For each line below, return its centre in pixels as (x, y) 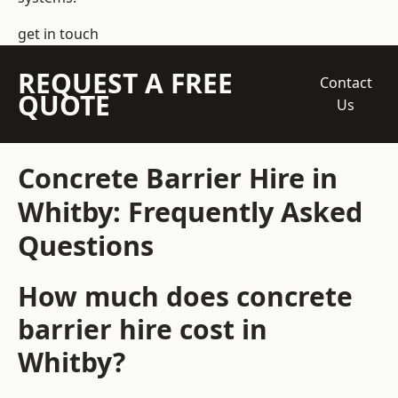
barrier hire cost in (143, 330)
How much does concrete (185, 297)
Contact (346, 83)
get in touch (58, 34)
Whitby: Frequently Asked (190, 212)
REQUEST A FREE (125, 84)
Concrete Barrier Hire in (178, 178)
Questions (86, 246)
